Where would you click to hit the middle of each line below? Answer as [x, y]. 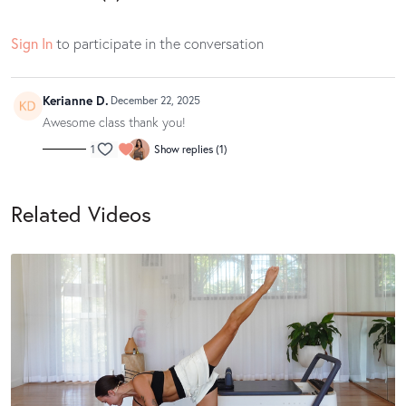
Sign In [32, 43]
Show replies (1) [191, 149]
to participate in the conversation [158, 43]
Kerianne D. [75, 101]
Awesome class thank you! [114, 121]
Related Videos [81, 213]
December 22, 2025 [155, 101]
